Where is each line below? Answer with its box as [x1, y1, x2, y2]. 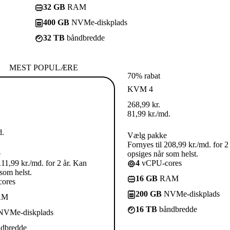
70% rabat [127, 71, 160, 80]
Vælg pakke [127, 130, 167, 140]
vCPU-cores [140, 158, 182, 167]
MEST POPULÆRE [9, 63, 78, 72]
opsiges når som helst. [127, 149, 198, 158]
